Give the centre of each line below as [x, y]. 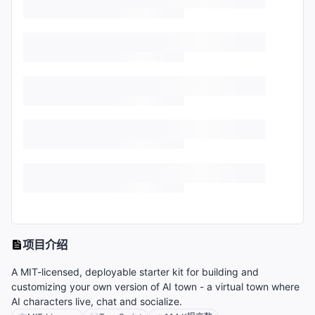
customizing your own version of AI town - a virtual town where [155, 287]
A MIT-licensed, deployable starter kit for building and [135, 272]
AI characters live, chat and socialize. [97, 302]
